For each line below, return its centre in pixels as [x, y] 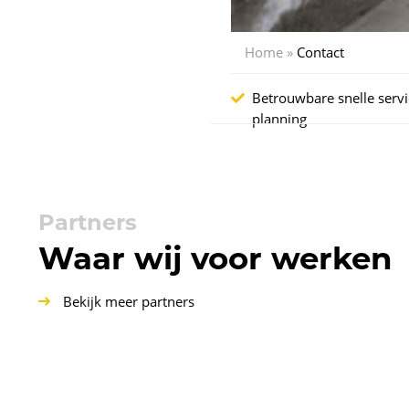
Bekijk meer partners [127, 302]
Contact [320, 52]
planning [279, 118]
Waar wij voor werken [215, 259]
